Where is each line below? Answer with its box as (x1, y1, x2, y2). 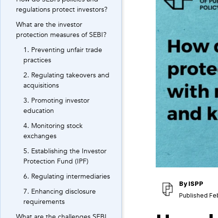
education (23, 106, 54, 115)
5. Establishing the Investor (23, 146, 107, 156)
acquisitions (23, 81, 59, 90)
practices (23, 55, 51, 65)
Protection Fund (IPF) (23, 157, 89, 166)
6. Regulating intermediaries (23, 172, 110, 181)
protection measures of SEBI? (16, 30, 107, 39)
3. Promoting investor (23, 96, 90, 105)
